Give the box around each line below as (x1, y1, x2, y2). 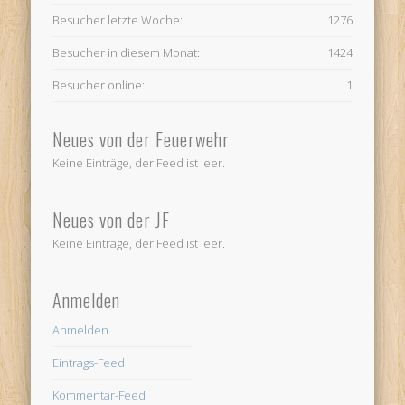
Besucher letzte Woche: (52, 12, 184, 29)
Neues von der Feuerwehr (52, 125, 231, 153)
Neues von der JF (52, 205, 171, 233)
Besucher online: (52, 77, 146, 94)
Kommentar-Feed (52, 386, 146, 403)
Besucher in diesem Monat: (52, 44, 201, 61)
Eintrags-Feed (52, 353, 126, 371)
